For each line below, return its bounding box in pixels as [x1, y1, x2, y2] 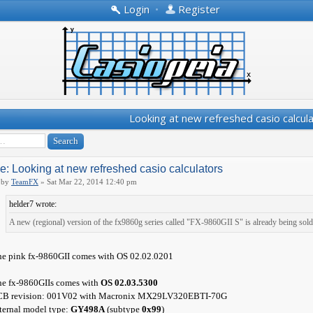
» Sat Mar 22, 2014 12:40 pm [38, 177, 137, 186]
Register [177, 2, 220, 16]
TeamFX [11, 177, 38, 186]
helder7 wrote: [9, 199, 57, 209]
